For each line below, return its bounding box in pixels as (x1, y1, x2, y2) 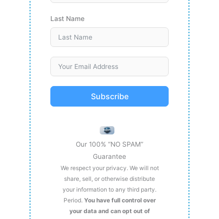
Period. (63, 197, 84, 204)
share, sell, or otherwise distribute (64, 175, 155, 183)
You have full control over (84, 197, 156, 204)
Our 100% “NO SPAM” (76, 140, 143, 149)
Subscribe (90, 91, 129, 102)
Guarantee (93, 153, 126, 161)
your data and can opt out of (69, 207, 150, 215)
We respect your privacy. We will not (60, 164, 159, 172)
